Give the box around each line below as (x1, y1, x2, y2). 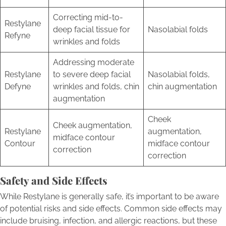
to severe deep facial (53, 69, 131, 79)
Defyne (5, 81, 31, 91)
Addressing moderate (53, 57, 134, 67)
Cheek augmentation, (53, 120, 132, 130)
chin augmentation (148, 81, 217, 91)
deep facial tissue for (53, 24, 130, 34)
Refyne (5, 30, 30, 40)
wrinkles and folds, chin (53, 81, 139, 91)
